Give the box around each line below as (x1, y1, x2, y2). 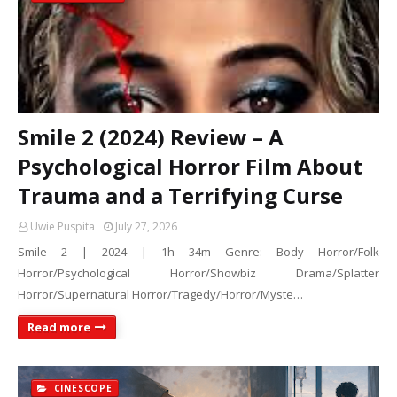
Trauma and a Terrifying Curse (18, 181, 343, 210)
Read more (27, 319, 90, 335)
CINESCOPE (50, 382, 113, 394)
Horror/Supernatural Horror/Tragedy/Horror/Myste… (18, 286, 303, 302)
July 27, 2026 (115, 219, 177, 234)
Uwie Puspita (30, 219, 95, 234)
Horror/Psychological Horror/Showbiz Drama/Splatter (18, 265, 379, 281)
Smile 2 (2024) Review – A (18, 122, 284, 152)
